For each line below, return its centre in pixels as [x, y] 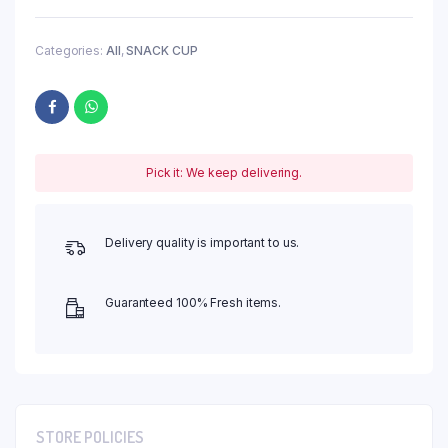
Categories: [70, 50]
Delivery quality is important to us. [202, 242]
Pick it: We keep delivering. [224, 172]
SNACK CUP [162, 50]
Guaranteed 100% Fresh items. [193, 302]
